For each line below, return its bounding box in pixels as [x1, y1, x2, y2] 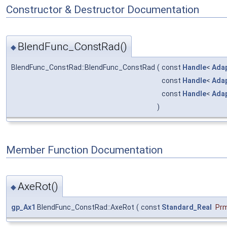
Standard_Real [162, 203, 212, 212]
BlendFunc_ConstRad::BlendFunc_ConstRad [11, 63, 155, 71]
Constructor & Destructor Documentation [6, 4, 199, 16]
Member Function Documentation [6, 143, 163, 156]
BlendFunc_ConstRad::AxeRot [35, 203, 134, 212]
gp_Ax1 [11, 203, 35, 212]
